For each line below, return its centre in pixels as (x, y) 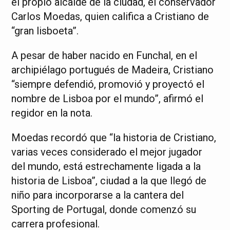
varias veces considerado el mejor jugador (107, 152)
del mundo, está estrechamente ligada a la (106, 166)
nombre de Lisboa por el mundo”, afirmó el (108, 99)
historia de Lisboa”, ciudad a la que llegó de (109, 181)
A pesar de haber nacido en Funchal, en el (104, 55)
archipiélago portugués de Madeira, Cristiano (113, 70)
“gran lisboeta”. (45, 31)
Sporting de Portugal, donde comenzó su (104, 209)
